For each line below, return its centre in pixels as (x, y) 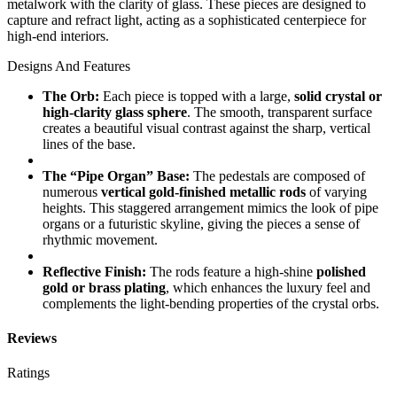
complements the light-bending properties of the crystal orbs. (211, 303)
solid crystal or (338, 96)
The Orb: (71, 96)
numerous (72, 191)
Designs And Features (69, 66)
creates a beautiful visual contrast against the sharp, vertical (206, 128)
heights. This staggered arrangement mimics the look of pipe (210, 207)
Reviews (32, 339)
